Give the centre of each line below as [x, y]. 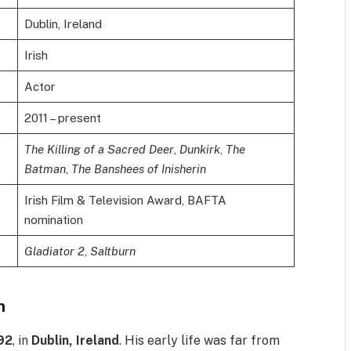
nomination [53, 219]
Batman [45, 168]
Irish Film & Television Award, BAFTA [125, 200]
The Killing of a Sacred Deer [99, 149]
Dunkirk [199, 149]
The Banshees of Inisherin [138, 168]
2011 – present [62, 118]
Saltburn [112, 251]
